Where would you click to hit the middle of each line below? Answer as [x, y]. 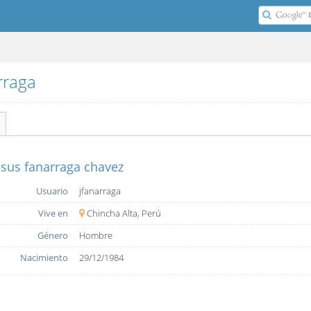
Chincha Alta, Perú [124, 213]
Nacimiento [44, 257]
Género [52, 235]
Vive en [53, 213]
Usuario [52, 191]
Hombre [95, 235]
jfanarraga [100, 191]
